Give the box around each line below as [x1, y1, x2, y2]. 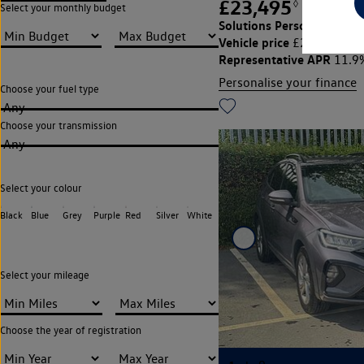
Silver [155, 208, 179, 221]
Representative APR [218, 51, 331, 67]
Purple [93, 208, 121, 221]
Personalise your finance [218, 75, 357, 90]
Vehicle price [218, 34, 289, 50]
